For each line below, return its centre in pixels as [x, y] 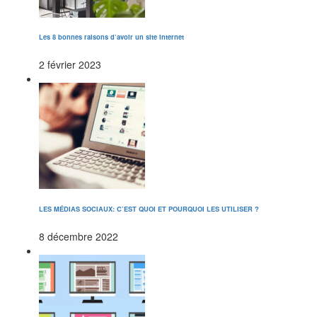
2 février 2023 [70, 65]
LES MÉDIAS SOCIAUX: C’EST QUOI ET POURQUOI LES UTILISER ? [149, 209]
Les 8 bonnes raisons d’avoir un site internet [111, 37]
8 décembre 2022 [79, 236]
